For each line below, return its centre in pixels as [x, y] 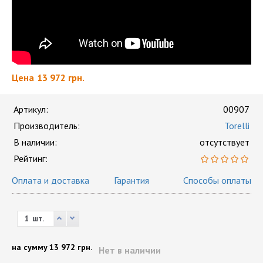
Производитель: [47, 126]
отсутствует [225, 142]
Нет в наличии [130, 250]
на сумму [30, 247]
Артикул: [31, 109]
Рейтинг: [31, 159]
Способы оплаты [217, 180]
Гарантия [131, 180]
